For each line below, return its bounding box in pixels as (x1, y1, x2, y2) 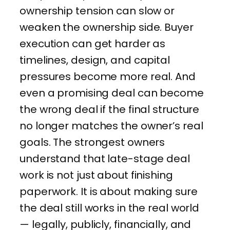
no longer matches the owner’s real (20, 118, 203, 133)
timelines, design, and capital (20, 52, 170, 67)
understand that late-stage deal (20, 151, 190, 166)
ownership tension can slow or (20, 3, 175, 18)
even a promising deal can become (20, 85, 204, 100)
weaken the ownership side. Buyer (20, 20, 194, 34)
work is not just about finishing (20, 167, 173, 182)
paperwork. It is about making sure (20, 184, 198, 199)
